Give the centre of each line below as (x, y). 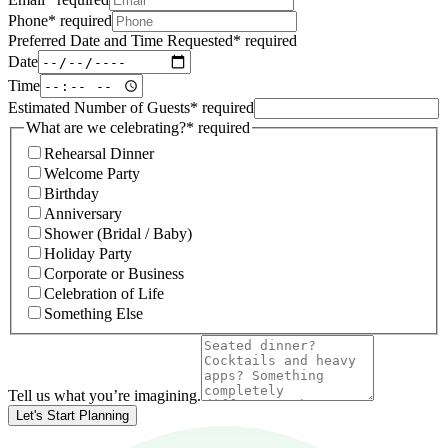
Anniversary (83, 213)
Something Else (93, 313)
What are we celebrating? (106, 128)
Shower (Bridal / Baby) (118, 233)
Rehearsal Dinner (99, 153)
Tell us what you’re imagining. (104, 395)
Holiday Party (88, 253)
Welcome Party (92, 173)
